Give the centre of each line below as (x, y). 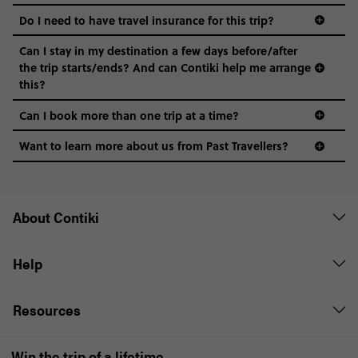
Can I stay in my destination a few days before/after (158, 51)
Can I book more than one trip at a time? (129, 115)
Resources (47, 309)
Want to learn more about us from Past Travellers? (155, 146)
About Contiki (56, 217)
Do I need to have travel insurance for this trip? (148, 20)
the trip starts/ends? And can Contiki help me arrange (165, 68)
